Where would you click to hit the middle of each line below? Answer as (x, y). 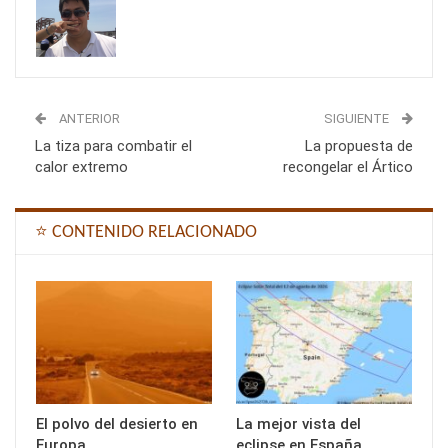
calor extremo (81, 166)
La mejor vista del (298, 424)
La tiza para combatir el (113, 145)
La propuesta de (359, 145)
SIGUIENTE (358, 118)
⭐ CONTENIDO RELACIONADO (146, 232)
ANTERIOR (88, 118)
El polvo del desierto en (117, 424)
